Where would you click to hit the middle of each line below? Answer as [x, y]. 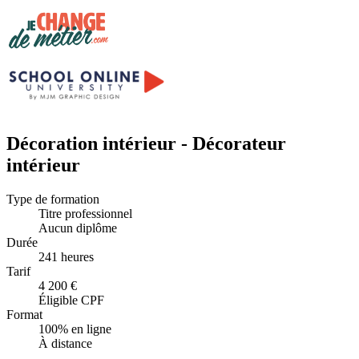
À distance [65, 343]
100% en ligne [75, 329]
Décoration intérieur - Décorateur [146, 143]
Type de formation [53, 199]
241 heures [66, 256]
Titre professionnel [85, 213]
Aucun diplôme [78, 228]
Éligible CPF [71, 300]
